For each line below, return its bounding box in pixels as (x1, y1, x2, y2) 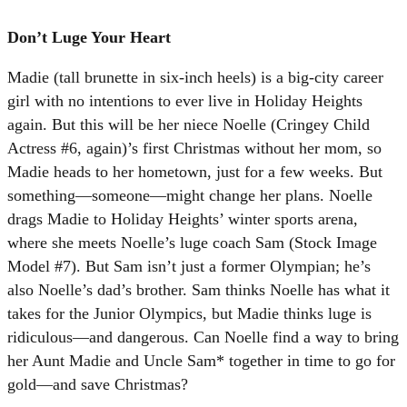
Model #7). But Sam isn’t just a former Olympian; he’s (7, 256, 371, 275)
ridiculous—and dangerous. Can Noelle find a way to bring (7, 327, 399, 346)
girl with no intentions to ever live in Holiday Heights (7, 91, 362, 110)
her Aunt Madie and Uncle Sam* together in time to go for (7, 351, 395, 370)
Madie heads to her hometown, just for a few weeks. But (7, 162, 382, 181)
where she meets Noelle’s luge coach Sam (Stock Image (7, 233, 377, 252)
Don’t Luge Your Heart (7, 27, 171, 46)
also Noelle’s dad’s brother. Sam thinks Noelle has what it (7, 280, 390, 299)
